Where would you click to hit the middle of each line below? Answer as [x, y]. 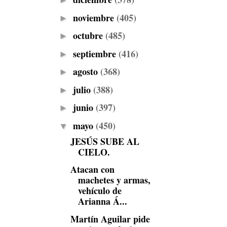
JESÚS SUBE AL [105, 141]
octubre [89, 35]
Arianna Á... [102, 201]
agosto [86, 71]
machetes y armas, [114, 180]
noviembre [94, 17]
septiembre [96, 53]
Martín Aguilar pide [110, 219]
